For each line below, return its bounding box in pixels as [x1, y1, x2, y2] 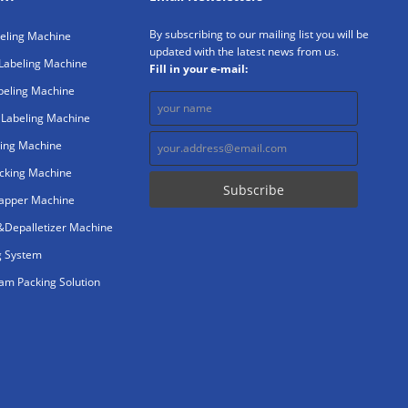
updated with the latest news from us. [149, 44, 339, 59]
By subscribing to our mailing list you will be [149, 26, 369, 42]
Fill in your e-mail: [149, 61, 248, 76]
